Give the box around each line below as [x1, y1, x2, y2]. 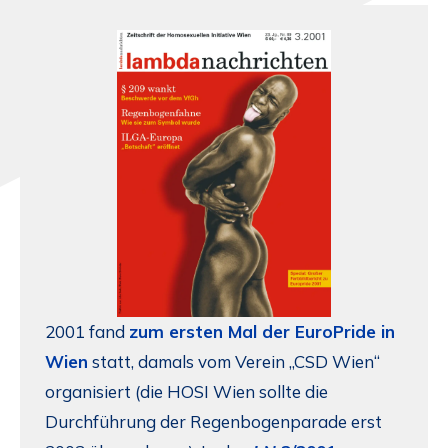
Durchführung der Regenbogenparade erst [45, 410, 382, 432]
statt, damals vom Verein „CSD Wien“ [88, 350, 380, 372]
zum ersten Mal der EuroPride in [129, 320, 395, 342]
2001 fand [45, 320, 129, 342]
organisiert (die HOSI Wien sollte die [45, 380, 328, 402]
